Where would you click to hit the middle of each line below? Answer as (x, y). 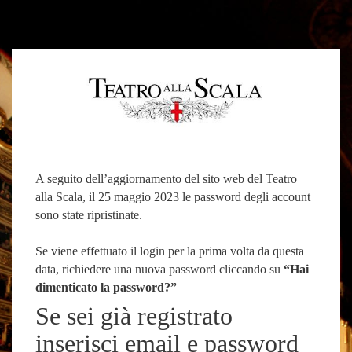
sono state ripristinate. (89, 214)
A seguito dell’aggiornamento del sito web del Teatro (166, 178)
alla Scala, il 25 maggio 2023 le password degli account (173, 196)
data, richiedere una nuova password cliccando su (159, 269)
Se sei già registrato (134, 315)
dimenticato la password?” (106, 287)
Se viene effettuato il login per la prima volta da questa (170, 251)
